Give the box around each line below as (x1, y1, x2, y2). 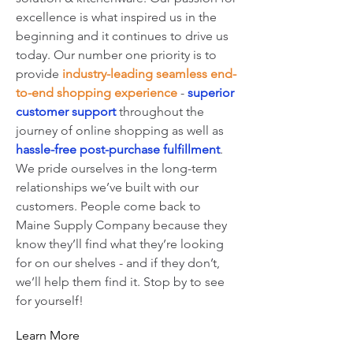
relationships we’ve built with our (16, 180, 199, 195)
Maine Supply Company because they (16, 217, 227, 232)
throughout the (119, 104, 204, 119)
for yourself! (16, 293, 84, 308)
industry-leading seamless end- (62, 66, 236, 81)
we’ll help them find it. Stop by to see (16, 274, 225, 289)
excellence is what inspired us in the (16, 9, 217, 24)
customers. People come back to (16, 199, 201, 214)
